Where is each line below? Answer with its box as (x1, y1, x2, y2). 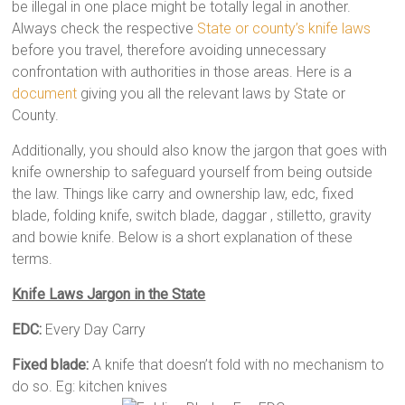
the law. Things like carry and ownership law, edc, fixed (12, 185, 354, 202)
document (12, 85, 78, 102)
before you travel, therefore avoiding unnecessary (12, 42, 327, 59)
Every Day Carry (42, 321, 146, 338)
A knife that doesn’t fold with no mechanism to (89, 356, 385, 373)
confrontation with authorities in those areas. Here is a (12, 63, 353, 80)
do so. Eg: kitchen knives (12, 378, 168, 395)
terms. (12, 250, 53, 268)
